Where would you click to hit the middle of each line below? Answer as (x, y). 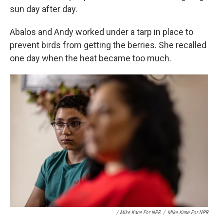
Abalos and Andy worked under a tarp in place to (101, 32)
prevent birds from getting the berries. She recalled (108, 45)
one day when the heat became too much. (91, 58)
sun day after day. (44, 9)
